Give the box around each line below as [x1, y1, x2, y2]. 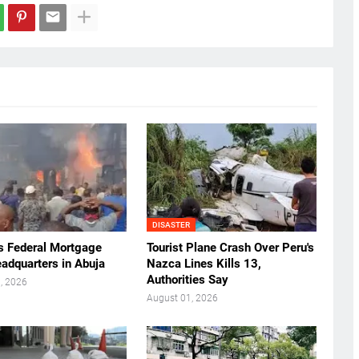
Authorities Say [146, 272, 228, 287]
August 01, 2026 [146, 292, 218, 304]
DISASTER [151, 220, 190, 229]
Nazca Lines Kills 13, [146, 256, 261, 271]
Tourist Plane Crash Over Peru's [146, 240, 314, 255]
